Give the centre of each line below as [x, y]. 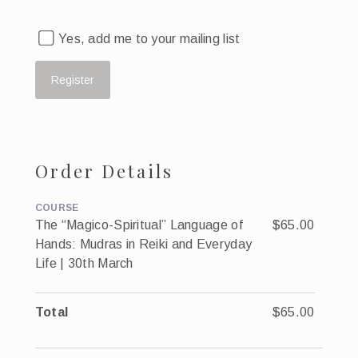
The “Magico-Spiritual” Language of [139, 225]
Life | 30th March [84, 264]
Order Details [104, 171]
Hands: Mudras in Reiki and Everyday [143, 245]
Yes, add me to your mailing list [147, 39]
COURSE [57, 208]
